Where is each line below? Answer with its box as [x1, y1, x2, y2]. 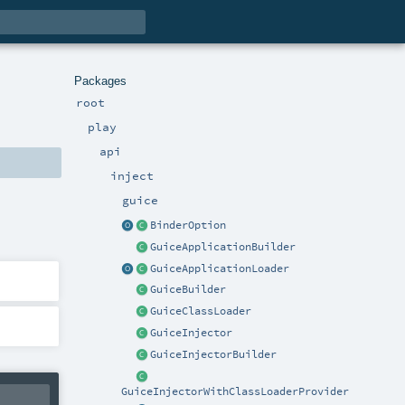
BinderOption [150, 218, 227, 231]
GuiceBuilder [150, 283, 227, 297]
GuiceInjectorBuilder [150, 348, 278, 362]
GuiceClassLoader [150, 305, 252, 318]
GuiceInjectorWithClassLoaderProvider [121, 385, 350, 399]
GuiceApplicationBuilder [150, 240, 297, 253]
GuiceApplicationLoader [150, 261, 290, 275]
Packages [74, 73, 127, 88]
